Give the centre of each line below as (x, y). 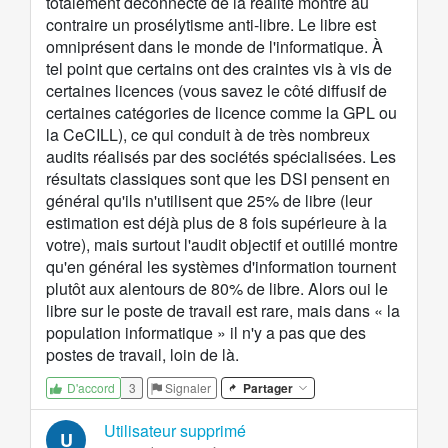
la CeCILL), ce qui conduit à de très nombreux (208, 135)
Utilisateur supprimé (175, 431)
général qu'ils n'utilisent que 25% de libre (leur (209, 201)
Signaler (188, 388)
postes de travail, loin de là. (142, 355)
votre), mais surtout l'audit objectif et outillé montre (222, 245)
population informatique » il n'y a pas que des (206, 333)
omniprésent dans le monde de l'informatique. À (214, 47)
